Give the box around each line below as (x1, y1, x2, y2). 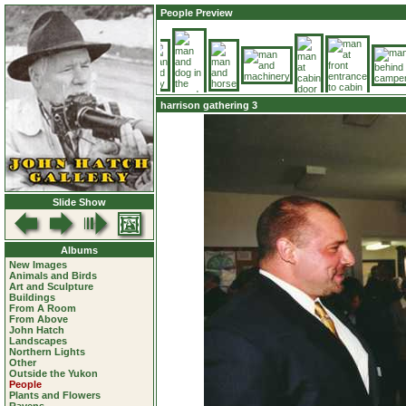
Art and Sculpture (9, 281, 93, 292)
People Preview (160, 7, 233, 18)
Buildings (9, 292, 55, 303)
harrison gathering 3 (160, 100, 257, 111)
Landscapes (9, 335, 67, 346)
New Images (9, 259, 67, 270)
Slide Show (53, 197, 106, 208)
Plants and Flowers (9, 390, 101, 401)
